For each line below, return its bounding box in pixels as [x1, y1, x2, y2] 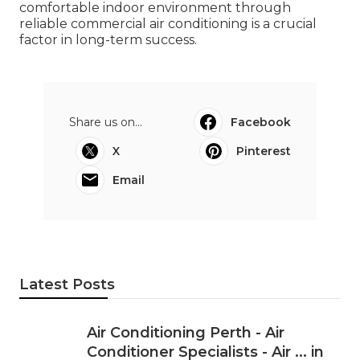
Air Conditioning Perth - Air [87, 323, 284, 342]
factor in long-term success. [19, 31, 197, 47]
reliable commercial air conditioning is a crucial [19, 15, 317, 31]
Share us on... [69, 114, 142, 129]
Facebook [231, 114, 291, 129]
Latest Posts [19, 275, 115, 293]
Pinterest [236, 143, 291, 158]
